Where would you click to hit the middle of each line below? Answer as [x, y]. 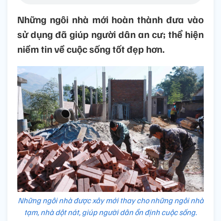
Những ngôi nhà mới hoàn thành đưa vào [110, 19]
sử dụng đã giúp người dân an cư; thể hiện [110, 34]
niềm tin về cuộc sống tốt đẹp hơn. [91, 49]
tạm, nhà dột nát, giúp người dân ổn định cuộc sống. [110, 212]
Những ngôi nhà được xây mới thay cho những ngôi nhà [110, 200]
